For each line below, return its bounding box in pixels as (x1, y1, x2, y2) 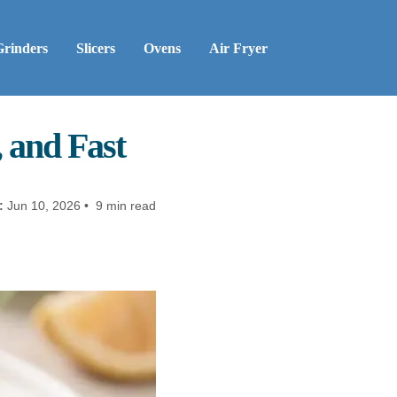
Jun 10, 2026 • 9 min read (4, 198, 156, 214)
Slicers (76, 40, 115, 56)
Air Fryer (209, 40, 268, 56)
